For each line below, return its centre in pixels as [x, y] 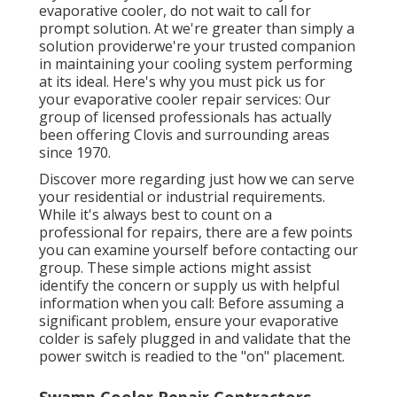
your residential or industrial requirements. [182, 197]
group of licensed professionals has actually [185, 117]
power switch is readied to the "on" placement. [192, 357]
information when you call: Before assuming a [191, 304]
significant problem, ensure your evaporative [189, 321]
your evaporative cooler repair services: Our [185, 100]
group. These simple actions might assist [175, 268]
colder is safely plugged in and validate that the [195, 339]
